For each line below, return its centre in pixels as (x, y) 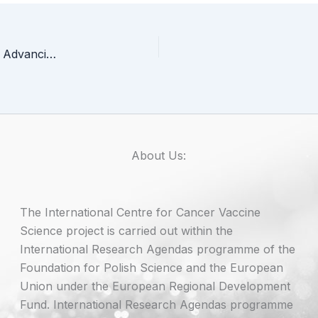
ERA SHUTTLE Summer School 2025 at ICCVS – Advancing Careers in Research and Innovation (51, 54)
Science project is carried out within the (127, 231)
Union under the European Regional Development (155, 286)
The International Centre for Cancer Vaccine (141, 213)
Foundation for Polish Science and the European (152, 268)
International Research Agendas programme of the (158, 250)
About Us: (159, 156)
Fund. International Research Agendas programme (157, 305)
